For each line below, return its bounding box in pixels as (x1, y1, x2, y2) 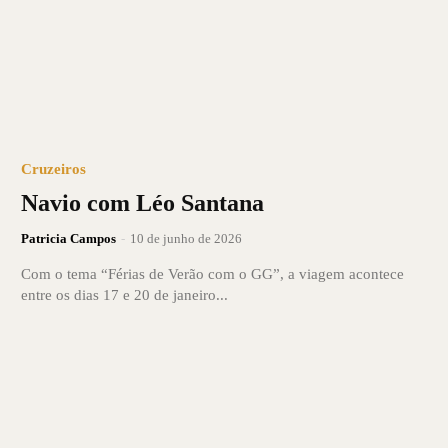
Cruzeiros (20, 160, 86, 177)
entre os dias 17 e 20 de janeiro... (20, 286, 228, 303)
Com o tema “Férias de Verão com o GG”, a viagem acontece (20, 265, 404, 282)
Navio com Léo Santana (20, 189, 264, 216)
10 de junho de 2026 (129, 230, 242, 246)
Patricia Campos (20, 230, 116, 246)
